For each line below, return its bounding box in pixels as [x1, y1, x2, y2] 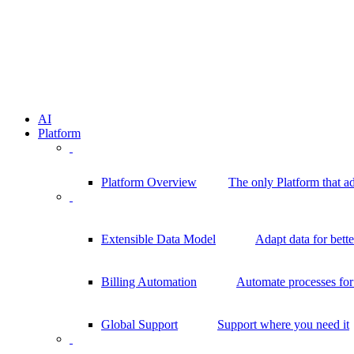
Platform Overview [101, 175, 197, 190]
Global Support [101, 318, 178, 332]
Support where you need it [217, 318, 349, 332]
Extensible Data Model [101, 232, 216, 247]
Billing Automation [101, 275, 197, 289]
